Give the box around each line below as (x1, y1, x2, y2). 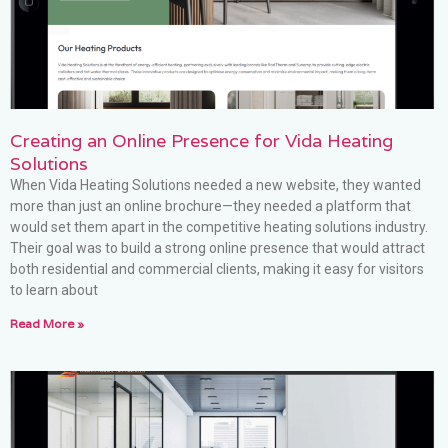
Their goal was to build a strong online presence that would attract (10, 239, 425, 256)
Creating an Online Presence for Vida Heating (10, 128, 393, 152)
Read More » (10, 315, 84, 331)
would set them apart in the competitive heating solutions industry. (10, 218, 428, 235)
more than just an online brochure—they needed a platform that (10, 197, 411, 214)
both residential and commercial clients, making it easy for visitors (10, 260, 424, 277)
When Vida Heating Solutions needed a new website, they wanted (10, 176, 421, 193)
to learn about (10, 281, 98, 298)
